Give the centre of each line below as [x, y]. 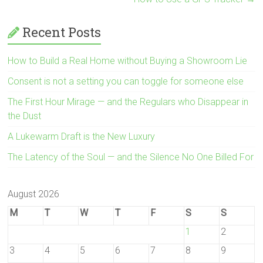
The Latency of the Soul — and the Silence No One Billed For [131, 157]
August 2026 [34, 194]
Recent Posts [62, 32]
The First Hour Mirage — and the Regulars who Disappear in [128, 102]
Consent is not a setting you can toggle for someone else [126, 81]
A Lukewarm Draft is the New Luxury [82, 136]
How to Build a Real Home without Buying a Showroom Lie [128, 61]
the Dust [25, 116]
